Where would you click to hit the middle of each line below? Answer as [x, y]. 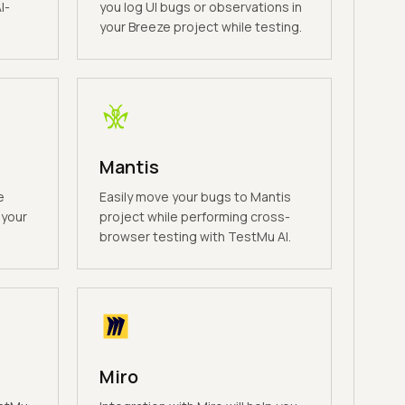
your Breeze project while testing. [200, 27]
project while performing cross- [194, 217]
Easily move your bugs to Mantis [195, 197]
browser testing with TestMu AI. [195, 236]
